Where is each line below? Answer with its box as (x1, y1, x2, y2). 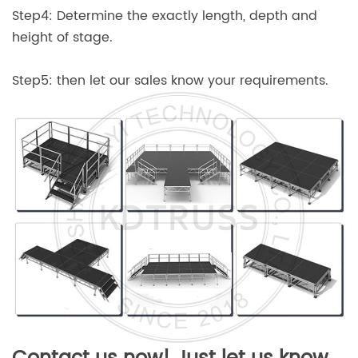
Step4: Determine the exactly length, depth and (12, 6, 317, 27)
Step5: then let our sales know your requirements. (12, 70, 328, 92)
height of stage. (12, 27, 113, 49)
